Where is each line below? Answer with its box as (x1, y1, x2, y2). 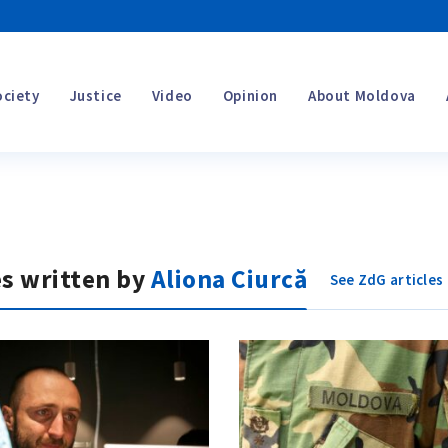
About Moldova (307, 85, 416, 105)
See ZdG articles (329, 269, 444, 289)
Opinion (222, 85, 278, 105)
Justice (69, 85, 122, 105)
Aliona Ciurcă (150, 262, 307, 295)
